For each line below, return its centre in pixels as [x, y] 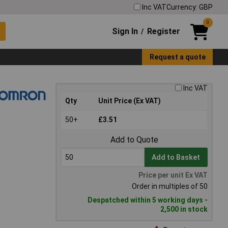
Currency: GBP [190, 7]
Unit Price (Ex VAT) [130, 101]
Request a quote [177, 57]
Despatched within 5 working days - [148, 200]
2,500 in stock [184, 209]
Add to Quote [134, 140]
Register [163, 31]
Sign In [125, 31]
